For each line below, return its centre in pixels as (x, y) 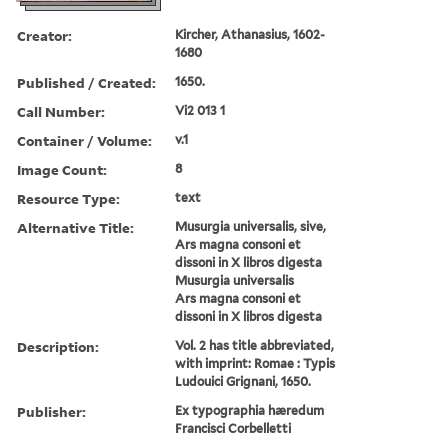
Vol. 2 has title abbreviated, (255, 345)
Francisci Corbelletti (233, 428)
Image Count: (62, 169)
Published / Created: (86, 82)
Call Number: (61, 111)
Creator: (44, 35)
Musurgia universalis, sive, (251, 226)
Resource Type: (68, 198)
